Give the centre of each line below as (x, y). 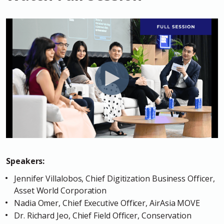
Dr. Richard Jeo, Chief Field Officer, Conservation (103, 215)
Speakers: (25, 161)
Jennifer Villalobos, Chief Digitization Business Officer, (114, 178)
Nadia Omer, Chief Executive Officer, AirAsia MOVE (107, 203)
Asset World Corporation (60, 190)
